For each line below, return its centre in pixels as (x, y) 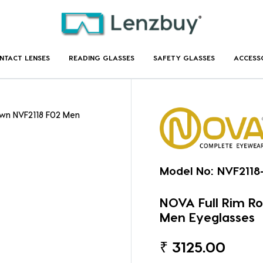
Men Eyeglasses (207, 216)
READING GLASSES (101, 57)
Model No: (187, 170)
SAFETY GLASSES (184, 57)
